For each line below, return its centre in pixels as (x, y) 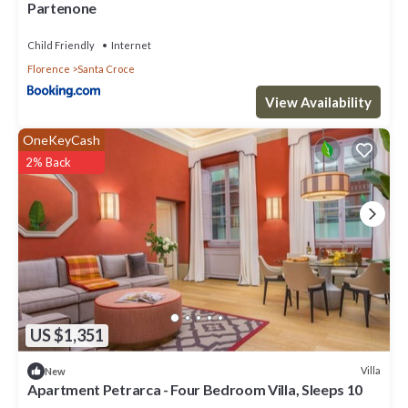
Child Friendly (61, 46)
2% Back (48, 162)
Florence (49, 69)
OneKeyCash (61, 139)
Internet (131, 46)
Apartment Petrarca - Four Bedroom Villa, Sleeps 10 (195, 389)
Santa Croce (106, 69)
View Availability (318, 102)
